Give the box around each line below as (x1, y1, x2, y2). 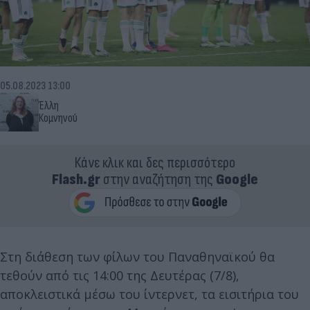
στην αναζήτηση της (100, 170, 216, 189)
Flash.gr (52, 170, 100, 189)
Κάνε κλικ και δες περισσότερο (75, 153, 235, 172)
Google (216, 170, 258, 189)
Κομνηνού (39, 111, 77, 125)
